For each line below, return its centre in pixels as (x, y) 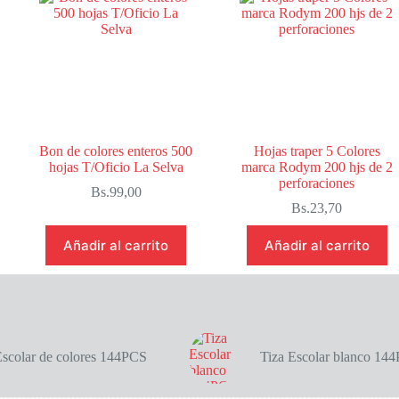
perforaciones (317, 183)
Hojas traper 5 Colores (317, 151)
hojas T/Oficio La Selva (116, 167)
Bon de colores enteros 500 (116, 151)
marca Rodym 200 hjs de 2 (317, 167)
